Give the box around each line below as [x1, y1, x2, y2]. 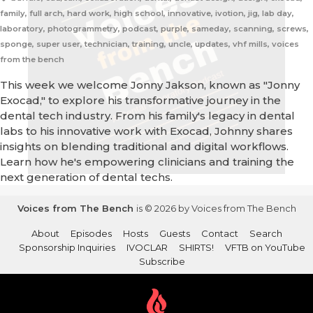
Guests [159, 228, 190, 240]
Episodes [70, 228, 112, 240]
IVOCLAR [126, 242, 168, 254]
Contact [201, 228, 238, 240]
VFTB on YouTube [225, 242, 305, 254]
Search [249, 228, 282, 240]
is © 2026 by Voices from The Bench [136, 203, 296, 214]
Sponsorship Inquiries [19, 242, 115, 254]
